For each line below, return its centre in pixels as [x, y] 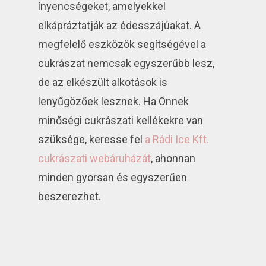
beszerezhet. [70, 197]
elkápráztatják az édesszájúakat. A [120, 26]
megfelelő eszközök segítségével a [122, 45]
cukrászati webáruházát [95, 159]
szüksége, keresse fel [92, 140]
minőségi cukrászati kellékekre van [121, 121]
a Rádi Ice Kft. [177, 140]
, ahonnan [173, 159]
